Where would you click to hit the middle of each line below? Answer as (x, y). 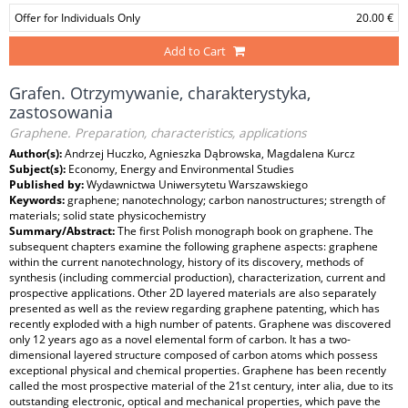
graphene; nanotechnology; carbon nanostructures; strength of (226, 200)
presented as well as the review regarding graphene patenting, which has (194, 308)
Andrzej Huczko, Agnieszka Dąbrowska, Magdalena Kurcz (210, 153)
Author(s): (37, 153)
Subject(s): (39, 169)
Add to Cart (194, 51)
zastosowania (61, 112)
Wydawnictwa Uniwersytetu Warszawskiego (197, 184)
